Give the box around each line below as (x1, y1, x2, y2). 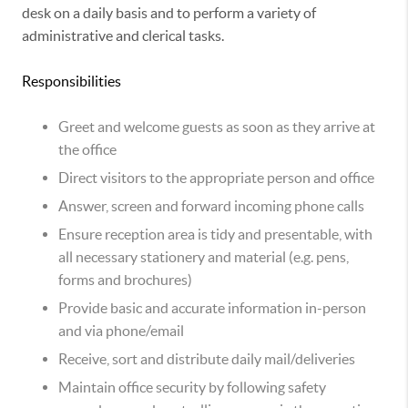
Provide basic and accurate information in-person (58, 300, 366, 317)
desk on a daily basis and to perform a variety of (22, 5, 316, 22)
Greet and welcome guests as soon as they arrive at (58, 118, 375, 136)
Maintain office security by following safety (58, 379, 326, 396)
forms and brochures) (58, 271, 192, 289)
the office (58, 141, 117, 158)
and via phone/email (58, 322, 184, 340)
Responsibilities (22, 73, 121, 90)
